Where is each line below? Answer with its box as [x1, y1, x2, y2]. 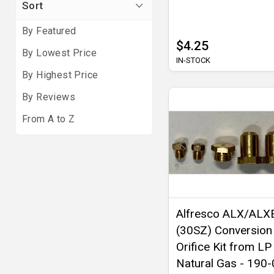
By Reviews [22, 91, 75, 103]
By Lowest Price [22, 47, 97, 59]
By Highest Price [22, 69, 98, 81]
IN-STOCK [176, 55, 210, 65]
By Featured [22, 25, 76, 37]
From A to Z [22, 113, 75, 125]
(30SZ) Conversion [176, 223, 272, 237]
